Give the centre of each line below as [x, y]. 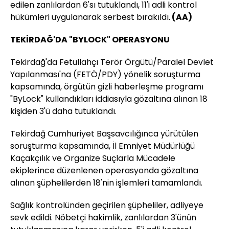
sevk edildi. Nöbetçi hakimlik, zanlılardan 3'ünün [103, 218]
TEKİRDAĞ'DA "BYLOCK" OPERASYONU [90, 40]
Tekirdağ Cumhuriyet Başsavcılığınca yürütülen [104, 134]
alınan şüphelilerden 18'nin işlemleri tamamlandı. [106, 183]
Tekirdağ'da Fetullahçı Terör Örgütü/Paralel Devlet [112, 62]
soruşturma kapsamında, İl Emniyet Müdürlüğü [102, 146]
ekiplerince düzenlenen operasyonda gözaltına [104, 171]
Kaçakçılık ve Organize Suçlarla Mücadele [93, 158]
